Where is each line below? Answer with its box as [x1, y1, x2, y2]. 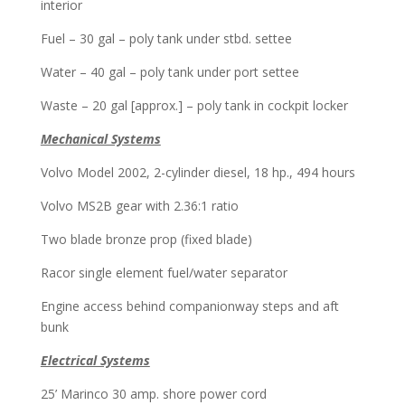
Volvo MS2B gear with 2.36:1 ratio [40, 196, 239, 214]
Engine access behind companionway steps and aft [40, 297, 339, 315]
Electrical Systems [40, 351, 150, 369]
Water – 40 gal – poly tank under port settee [40, 62, 299, 80]
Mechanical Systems [40, 129, 161, 147]
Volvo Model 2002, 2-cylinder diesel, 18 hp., [40, 163, 297, 181]
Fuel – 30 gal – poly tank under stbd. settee [40, 29, 292, 47]
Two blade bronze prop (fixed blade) [40, 230, 252, 248]
